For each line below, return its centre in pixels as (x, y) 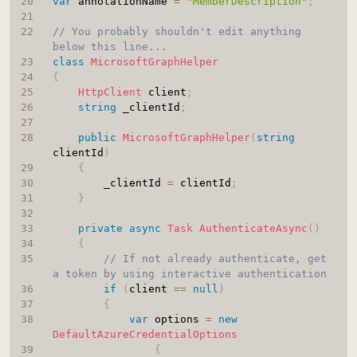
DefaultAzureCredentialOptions (145, 335)
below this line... (110, 47)
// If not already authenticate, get (215, 259)
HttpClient (110, 92)
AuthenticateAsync (253, 229)
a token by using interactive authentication (189, 274)
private (100, 229)
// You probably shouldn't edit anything (177, 32)
